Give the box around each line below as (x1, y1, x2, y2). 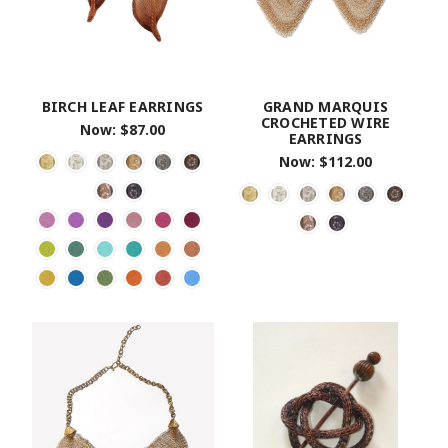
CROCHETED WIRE (260, 113, 391, 133)
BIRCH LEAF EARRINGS (41, 97, 204, 117)
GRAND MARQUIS (262, 97, 389, 117)
